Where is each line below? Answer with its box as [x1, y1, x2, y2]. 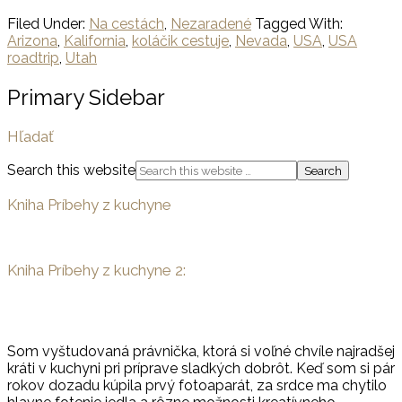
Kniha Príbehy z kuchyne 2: [7, 261, 186, 280]
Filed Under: [7, 14, 89, 32]
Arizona [7, 31, 57, 49]
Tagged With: [255, 14, 343, 32]
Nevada [235, 31, 287, 49]
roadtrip [7, 48, 59, 66]
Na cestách [89, 14, 164, 32]
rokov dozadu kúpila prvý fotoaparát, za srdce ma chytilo [7, 377, 387, 395]
